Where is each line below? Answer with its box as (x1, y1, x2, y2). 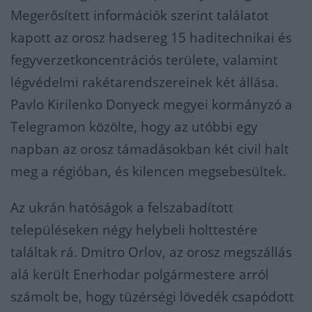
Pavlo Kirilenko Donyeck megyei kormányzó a (10, 95, 292, 114)
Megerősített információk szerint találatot (10, 6, 269, 24)
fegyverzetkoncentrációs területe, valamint (10, 51, 278, 69)
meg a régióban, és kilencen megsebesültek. (10, 162, 286, 180)
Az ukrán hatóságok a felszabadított (10, 198, 233, 217)
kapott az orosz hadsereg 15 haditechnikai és (10, 29, 292, 47)
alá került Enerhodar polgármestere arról (10, 265, 269, 283)
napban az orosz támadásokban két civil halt (10, 140, 289, 158)
